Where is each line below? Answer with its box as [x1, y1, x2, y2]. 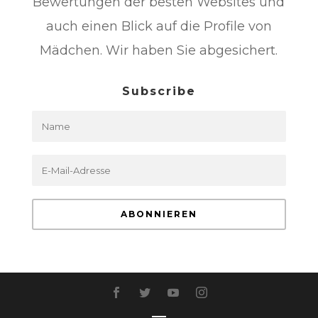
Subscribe [121, 84, 196, 98]
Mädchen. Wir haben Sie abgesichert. [40, 42, 278, 58]
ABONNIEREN [120, 208, 197, 219]
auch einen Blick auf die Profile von [45, 18, 272, 34]
